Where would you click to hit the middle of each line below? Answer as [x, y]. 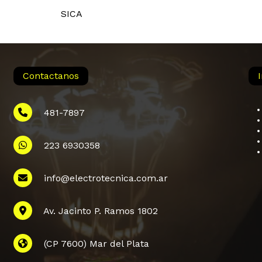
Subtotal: [218, 210]
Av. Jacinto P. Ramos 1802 [95, 211]
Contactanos [51, 76]
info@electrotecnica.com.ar [100, 178]
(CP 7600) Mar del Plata [91, 244]
